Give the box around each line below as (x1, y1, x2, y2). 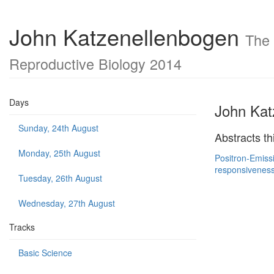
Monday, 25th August (18, 147, 100, 159)
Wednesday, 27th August (18, 197, 115, 209)
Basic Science (18, 246, 72, 259)
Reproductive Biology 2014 (9, 53, 182, 74)
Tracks (9, 221, 35, 233)
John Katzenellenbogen (9, 21, 245, 52)
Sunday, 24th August (18, 122, 98, 134)
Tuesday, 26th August (18, 172, 102, 184)
